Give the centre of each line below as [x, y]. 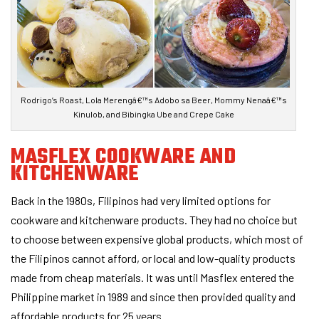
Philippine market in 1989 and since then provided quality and [153, 296]
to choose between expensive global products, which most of [157, 239]
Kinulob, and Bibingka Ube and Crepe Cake [153, 114]
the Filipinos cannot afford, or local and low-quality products [153, 258]
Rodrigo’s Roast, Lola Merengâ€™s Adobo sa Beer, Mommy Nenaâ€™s [153, 100]
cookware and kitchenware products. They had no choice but [154, 219]
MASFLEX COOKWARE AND [123, 157]
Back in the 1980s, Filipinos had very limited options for [141, 200]
